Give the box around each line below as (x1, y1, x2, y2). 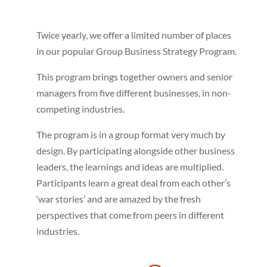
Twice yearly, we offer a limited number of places (36, 29, 231, 41)
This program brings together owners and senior (36, 71, 232, 82)
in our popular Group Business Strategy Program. (36, 45, 237, 57)
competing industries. (36, 103, 125, 114)
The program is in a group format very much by (36, 129, 225, 140)
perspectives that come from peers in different (36, 209, 224, 221)
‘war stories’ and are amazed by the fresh (36, 193, 201, 204)
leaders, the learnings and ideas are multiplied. (36, 161, 225, 172)
